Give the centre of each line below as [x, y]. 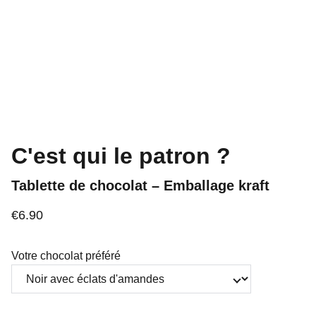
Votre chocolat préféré [66, 256]
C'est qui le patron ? [121, 156]
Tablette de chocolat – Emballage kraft [140, 186]
